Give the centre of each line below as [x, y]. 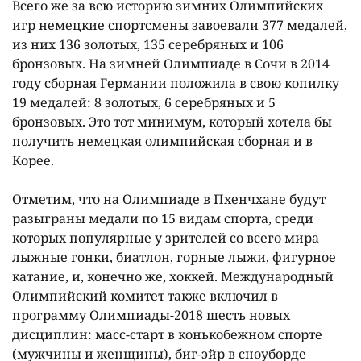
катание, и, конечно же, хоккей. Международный [173, 276]
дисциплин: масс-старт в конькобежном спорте [167, 334]
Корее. [33, 160]
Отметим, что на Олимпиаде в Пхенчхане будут [169, 199]
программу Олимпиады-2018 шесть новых [151, 315]
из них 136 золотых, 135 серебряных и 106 [148, 44]
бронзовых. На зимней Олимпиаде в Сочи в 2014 [171, 63]
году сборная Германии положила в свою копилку [176, 83]
